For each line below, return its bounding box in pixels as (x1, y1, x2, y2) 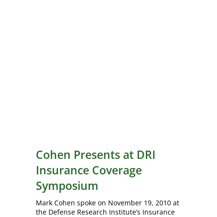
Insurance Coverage (36, 162, 142, 178)
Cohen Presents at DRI (36, 147, 155, 162)
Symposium (36, 178, 98, 193)
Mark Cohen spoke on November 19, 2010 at (36, 198, 179, 207)
